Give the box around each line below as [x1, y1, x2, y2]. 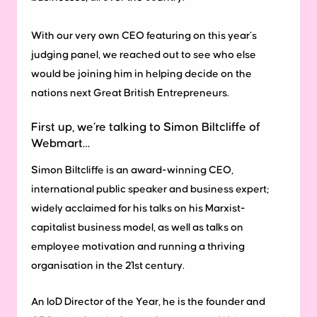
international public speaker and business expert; [31, 184, 269, 195]
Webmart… [31, 137, 90, 150]
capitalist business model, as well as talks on [31, 222, 243, 234]
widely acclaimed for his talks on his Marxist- [31, 203, 246, 214]
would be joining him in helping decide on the [31, 68, 252, 79]
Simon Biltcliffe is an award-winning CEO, [31, 165, 234, 176]
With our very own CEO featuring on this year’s [31, 30, 257, 41]
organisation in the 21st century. [31, 260, 185, 272]
